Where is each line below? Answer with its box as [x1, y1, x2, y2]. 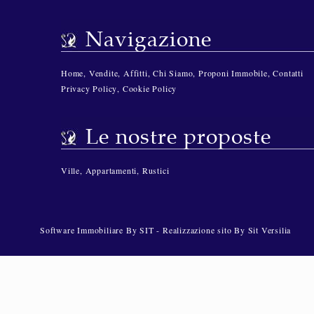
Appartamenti [85, 165, 137, 176]
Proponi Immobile [198, 67, 268, 78]
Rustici [142, 165, 170, 176]
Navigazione [86, 27, 212, 53]
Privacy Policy [61, 83, 118, 94]
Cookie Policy [122, 83, 177, 94]
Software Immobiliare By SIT [40, 224, 154, 235]
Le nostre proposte [86, 124, 271, 150]
